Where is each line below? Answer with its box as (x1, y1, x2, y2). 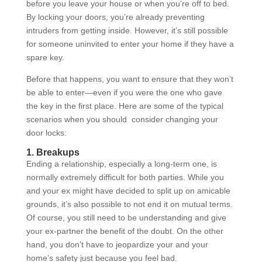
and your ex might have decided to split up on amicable (26, 185, 230, 195)
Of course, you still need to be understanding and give (26, 212, 226, 222)
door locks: (26, 127, 67, 137)
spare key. (26, 52, 67, 62)
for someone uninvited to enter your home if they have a (26, 39, 234, 49)
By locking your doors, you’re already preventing (26, 12, 205, 22)
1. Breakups (26, 147, 80, 157)
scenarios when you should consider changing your (26, 114, 218, 124)
